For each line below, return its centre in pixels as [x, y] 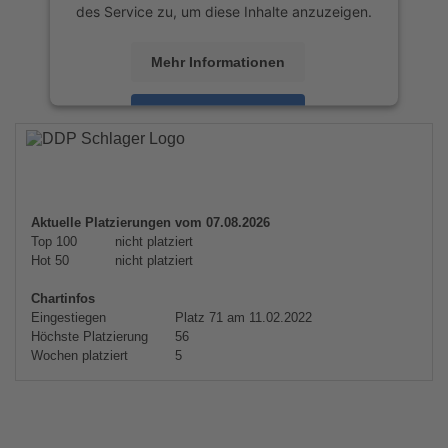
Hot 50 [50, 260]
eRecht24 [305, 171]
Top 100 [54, 241]
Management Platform [184, 171]
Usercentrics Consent [265, 150]
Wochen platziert [79, 355]
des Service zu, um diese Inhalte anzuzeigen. [224, 11]
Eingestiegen [68, 317]
